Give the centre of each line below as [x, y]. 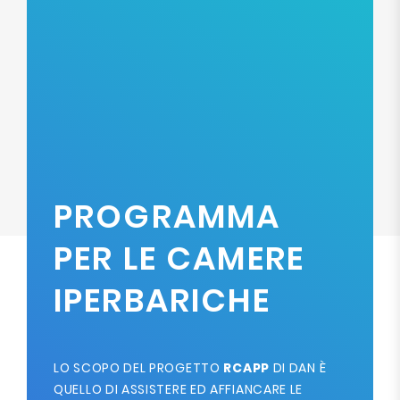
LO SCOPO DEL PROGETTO [137, 368]
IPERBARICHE [162, 300]
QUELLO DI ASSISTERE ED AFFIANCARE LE [179, 389]
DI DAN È [298, 368]
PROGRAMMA [167, 217]
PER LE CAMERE [179, 258]
